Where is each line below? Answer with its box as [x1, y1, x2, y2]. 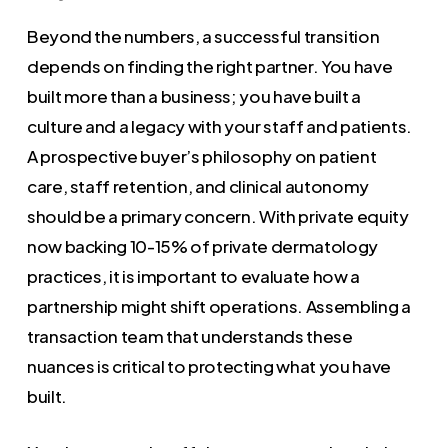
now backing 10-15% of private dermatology [26, 235, 378, 257]
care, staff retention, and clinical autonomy [26, 175, 369, 197]
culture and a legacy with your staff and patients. [26, 115, 412, 137]
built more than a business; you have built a [26, 85, 361, 107]
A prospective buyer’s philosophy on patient [26, 145, 377, 167]
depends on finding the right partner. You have [26, 55, 393, 77]
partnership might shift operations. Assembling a [26, 295, 411, 317]
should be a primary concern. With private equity [26, 205, 409, 227]
